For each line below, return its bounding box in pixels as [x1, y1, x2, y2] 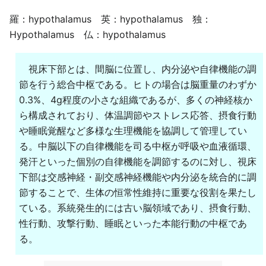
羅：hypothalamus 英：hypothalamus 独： [9, 13, 211, 25]
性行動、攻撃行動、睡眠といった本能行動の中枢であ [19, 217, 247, 229]
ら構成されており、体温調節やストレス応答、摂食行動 [19, 109, 256, 121]
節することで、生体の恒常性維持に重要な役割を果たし [19, 186, 256, 198]
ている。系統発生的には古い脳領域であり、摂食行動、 [19, 202, 256, 214]
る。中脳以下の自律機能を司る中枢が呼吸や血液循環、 [19, 140, 256, 152]
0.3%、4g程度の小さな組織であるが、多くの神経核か [19, 94, 252, 106]
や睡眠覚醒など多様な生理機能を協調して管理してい [19, 125, 247, 137]
